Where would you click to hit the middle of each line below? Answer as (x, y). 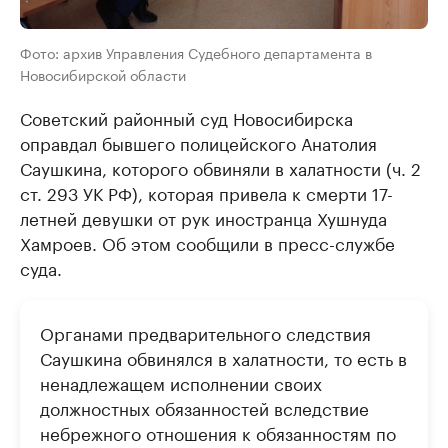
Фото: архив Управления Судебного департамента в (196, 52)
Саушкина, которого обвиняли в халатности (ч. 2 (220, 167)
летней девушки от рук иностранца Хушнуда (203, 217)
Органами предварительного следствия (205, 332)
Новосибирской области (103, 74)
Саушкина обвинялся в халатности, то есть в (223, 357)
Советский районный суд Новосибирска (186, 117)
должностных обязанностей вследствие (204, 407)
